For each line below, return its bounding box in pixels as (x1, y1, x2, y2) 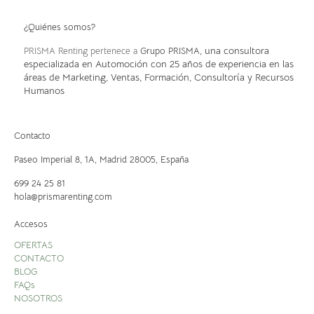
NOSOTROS (14, 292, 62, 304)
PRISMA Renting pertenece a (24, 45, 140, 57)
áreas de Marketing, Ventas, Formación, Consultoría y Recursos (24, 71, 294, 84)
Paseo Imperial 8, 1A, (14, 153, 100, 166)
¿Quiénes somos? (24, 21, 95, 34)
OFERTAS (14, 238, 53, 251)
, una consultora (200, 44, 269, 57)
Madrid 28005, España (100, 153, 189, 166)
